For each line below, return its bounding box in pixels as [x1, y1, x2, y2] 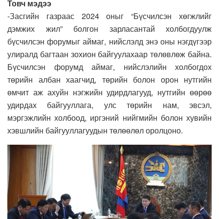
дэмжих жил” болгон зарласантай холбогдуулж [7, 22, 212, 34]
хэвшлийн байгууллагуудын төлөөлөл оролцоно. [7, 124, 183, 136]
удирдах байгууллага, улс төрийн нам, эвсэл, [7, 99, 212, 110]
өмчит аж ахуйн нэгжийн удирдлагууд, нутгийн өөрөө [7, 86, 212, 98]
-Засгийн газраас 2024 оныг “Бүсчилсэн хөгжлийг [7, 10, 212, 22]
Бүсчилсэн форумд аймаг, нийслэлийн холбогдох [7, 61, 212, 72]
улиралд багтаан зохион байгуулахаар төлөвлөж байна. [7, 48, 212, 60]
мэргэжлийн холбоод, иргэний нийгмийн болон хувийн [7, 111, 212, 123]
